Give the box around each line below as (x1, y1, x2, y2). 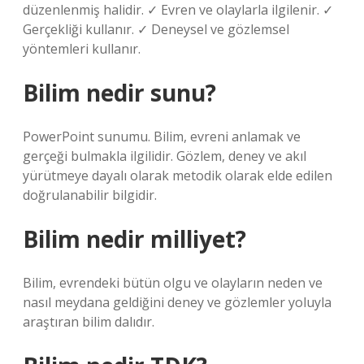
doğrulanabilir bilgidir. (23, 186, 157, 204)
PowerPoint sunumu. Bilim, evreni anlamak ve (23, 128, 301, 145)
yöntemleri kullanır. (23, 40, 141, 58)
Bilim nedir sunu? (23, 77, 216, 108)
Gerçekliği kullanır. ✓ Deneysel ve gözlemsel (23, 20, 289, 38)
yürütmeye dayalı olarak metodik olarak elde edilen (23, 167, 332, 184)
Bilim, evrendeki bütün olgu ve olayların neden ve (23, 274, 323, 292)
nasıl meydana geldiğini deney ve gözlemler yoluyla (23, 293, 331, 311)
